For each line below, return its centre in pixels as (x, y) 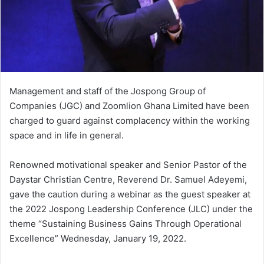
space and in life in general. (67, 135)
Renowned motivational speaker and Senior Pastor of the (128, 164)
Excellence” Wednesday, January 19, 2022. (98, 238)
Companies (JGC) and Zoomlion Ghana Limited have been (129, 105)
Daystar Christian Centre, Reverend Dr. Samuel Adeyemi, (128, 179)
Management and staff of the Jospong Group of (108, 91)
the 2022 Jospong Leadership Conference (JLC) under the (131, 209)
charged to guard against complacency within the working (130, 120)
